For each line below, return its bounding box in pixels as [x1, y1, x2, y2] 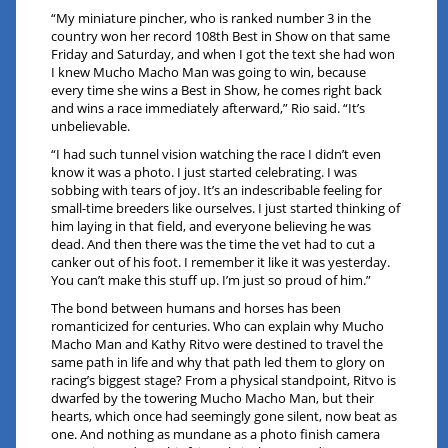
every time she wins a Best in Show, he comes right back [51, 81, 383, 100]
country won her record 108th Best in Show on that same [51, 27, 391, 46]
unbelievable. [51, 117, 131, 136]
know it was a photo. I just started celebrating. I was [51, 163, 358, 182]
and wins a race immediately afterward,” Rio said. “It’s [51, 99, 366, 118]
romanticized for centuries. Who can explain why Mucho [51, 317, 385, 336]
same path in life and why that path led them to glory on [51, 353, 386, 372]
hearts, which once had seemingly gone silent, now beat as [51, 407, 398, 426]
